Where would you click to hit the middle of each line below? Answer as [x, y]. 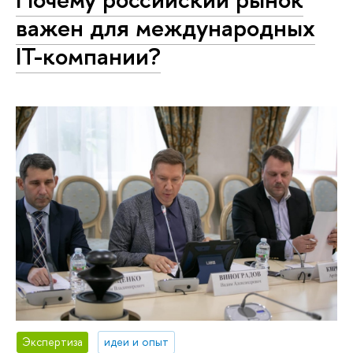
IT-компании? [88, 56]
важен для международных [165, 27]
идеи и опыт [137, 342]
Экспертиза [53, 342]
